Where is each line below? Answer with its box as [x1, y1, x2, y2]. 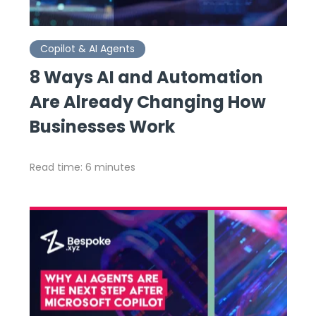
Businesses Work [29, 115, 175, 139]
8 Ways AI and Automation [29, 66, 263, 90]
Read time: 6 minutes [29, 160, 135, 175]
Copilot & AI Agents [39, 42, 135, 56]
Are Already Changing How [29, 90, 266, 114]
